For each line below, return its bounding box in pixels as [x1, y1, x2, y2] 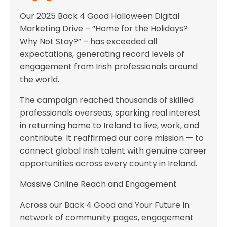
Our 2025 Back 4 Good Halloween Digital [20, 10, 180, 22]
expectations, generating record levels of [20, 48, 185, 60]
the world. [20, 73, 60, 85]
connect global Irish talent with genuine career [20, 144, 207, 157]
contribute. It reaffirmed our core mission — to [20, 132, 204, 144]
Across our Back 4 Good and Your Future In [20, 199, 190, 211]
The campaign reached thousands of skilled [20, 94, 194, 106]
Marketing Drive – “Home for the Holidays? [20, 22, 188, 34]
